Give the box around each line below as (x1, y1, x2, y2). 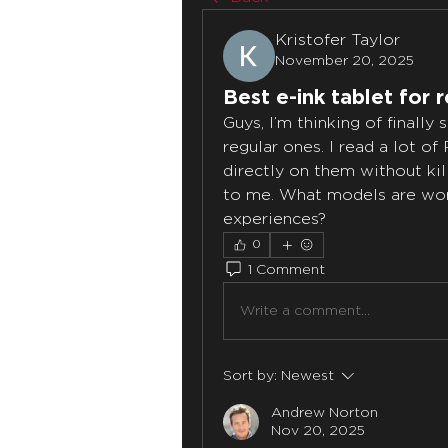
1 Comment (248, 263, 325, 276)
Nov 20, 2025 (271, 425, 365, 437)
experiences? (223, 212, 326, 227)
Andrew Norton (271, 407, 378, 419)
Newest (281, 370, 334, 382)
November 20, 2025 (275, 55, 414, 67)
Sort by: (223, 370, 277, 382)
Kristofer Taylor (275, 33, 400, 48)
